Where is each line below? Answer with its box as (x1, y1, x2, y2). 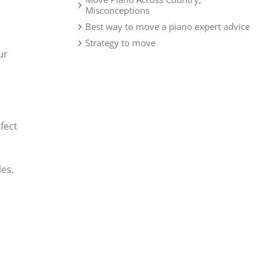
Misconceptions (85, 4, 150, 17)
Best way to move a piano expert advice (85, 20, 250, 33)
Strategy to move (85, 37, 156, 49)
